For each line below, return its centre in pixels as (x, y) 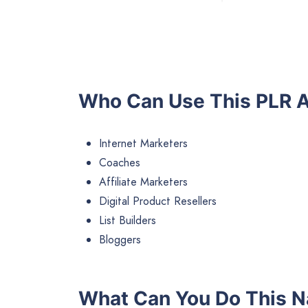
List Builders (128, 221)
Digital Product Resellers (158, 201)
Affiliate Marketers (143, 182)
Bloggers (120, 240)
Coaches (120, 163)
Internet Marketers (143, 144)
